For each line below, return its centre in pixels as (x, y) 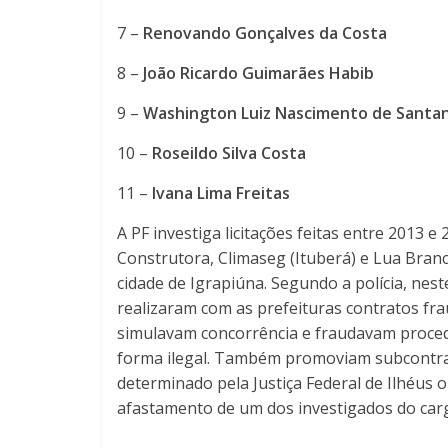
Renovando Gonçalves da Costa (265, 32)
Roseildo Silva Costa (229, 152)
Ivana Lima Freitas (221, 192)
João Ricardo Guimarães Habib (258, 72)
